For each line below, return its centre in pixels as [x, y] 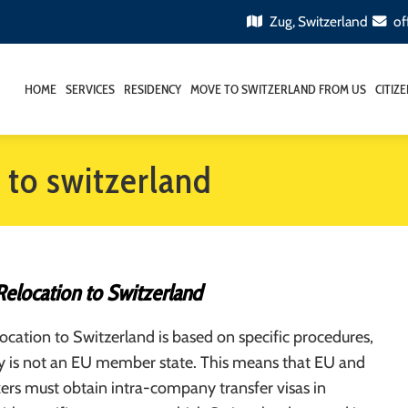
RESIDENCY [153, 89]
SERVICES [90, 89]
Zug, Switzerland [317, 21]
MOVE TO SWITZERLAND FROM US [278, 89]
